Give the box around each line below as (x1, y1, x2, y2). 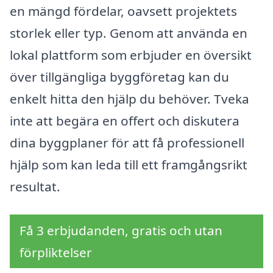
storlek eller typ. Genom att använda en (10, 24, 247, 42)
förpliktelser (19, 243, 92, 261)
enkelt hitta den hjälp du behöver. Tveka (10, 90, 249, 108)
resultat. (10, 178, 60, 196)
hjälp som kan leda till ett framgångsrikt (10, 156, 247, 174)
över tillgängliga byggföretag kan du (10, 68, 229, 86)
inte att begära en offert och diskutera (10, 112, 239, 130)
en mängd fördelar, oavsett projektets (10, 2, 237, 20)
